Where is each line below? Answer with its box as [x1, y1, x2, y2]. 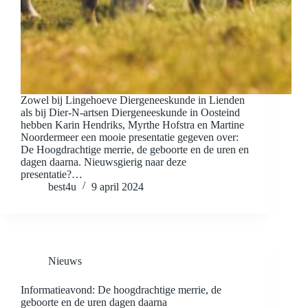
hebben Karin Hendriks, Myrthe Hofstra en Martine [21, 119, 244, 131]
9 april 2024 [91, 181, 144, 193]
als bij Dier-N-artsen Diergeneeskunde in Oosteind [21, 107, 240, 119]
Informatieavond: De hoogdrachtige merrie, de [21, 284, 221, 296]
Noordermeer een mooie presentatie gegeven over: [21, 131, 239, 144]
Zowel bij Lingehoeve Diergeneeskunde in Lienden [21, 94, 245, 107]
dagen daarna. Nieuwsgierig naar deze [21, 156, 186, 168]
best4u [48, 181, 76, 193]
